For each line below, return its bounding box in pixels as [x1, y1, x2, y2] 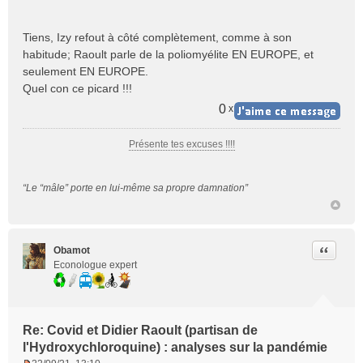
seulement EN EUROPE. [23, 65, 148, 78]
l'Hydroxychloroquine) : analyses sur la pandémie [23, 340, 327, 354]
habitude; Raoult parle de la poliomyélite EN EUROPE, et [23, 48, 314, 61]
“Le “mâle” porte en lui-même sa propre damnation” [23, 182, 248, 194]
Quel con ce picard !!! [23, 82, 132, 95]
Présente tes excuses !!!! [128, 139, 235, 150]
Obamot [53, 245, 91, 256]
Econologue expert [53, 259, 138, 271]
